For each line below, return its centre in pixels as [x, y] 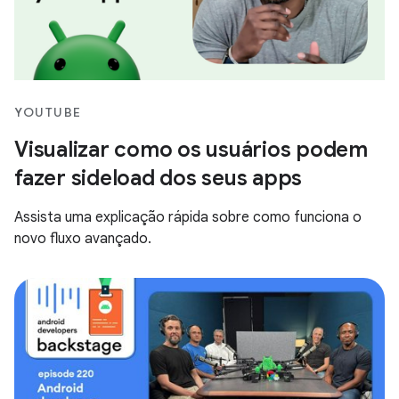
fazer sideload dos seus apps [158, 178]
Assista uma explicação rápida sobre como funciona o [188, 217]
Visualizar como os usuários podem [191, 149]
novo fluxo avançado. [83, 238]
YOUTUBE [48, 112]
